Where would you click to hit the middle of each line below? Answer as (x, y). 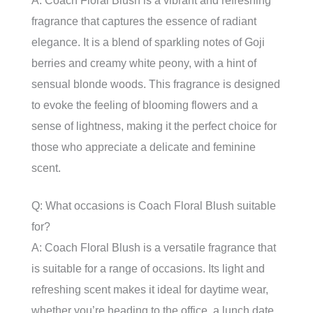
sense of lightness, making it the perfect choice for (154, 126)
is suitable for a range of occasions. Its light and (148, 269)
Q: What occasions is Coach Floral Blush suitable (154, 206)
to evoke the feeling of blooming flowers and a (145, 105)
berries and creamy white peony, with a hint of (144, 63)
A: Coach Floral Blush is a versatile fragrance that (154, 248)
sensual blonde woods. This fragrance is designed (156, 84)
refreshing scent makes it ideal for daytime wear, (150, 290)
